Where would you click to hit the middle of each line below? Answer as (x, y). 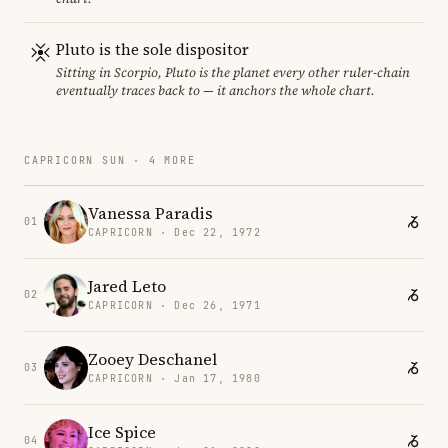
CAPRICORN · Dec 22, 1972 (174, 233)
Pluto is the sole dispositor (152, 49)
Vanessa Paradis (150, 213)
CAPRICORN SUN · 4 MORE (110, 160)
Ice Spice (122, 432)
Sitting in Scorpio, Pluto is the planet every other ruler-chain (233, 72)
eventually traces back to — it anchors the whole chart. (215, 90)
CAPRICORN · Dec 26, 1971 (174, 306)
